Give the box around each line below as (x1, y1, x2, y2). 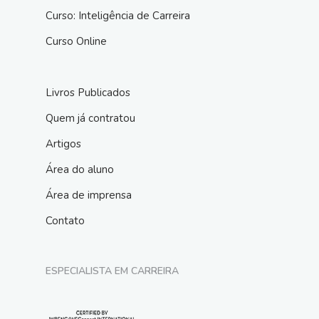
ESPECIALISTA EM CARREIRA (46, 264, 179, 278)
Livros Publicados (46, 85, 130, 100)
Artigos (46, 137, 81, 151)
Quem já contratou (46, 111, 135, 125)
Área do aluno (46, 162, 114, 177)
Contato (46, 214, 85, 228)
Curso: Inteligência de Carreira (46, 9, 190, 23)
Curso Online (46, 34, 107, 48)
